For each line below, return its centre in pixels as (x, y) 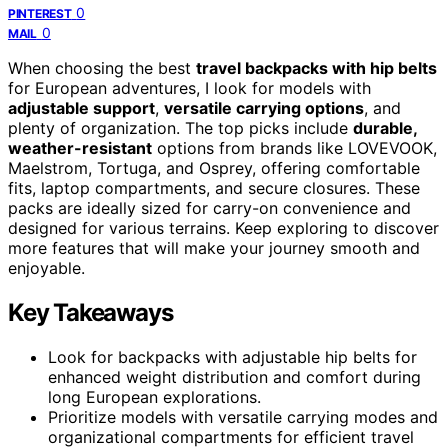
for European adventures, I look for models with (189, 87)
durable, (385, 127)
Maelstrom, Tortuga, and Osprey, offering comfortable (214, 167)
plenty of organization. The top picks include (180, 127)
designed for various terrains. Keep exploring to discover (223, 227)
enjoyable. (46, 267)
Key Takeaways (90, 312)
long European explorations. (154, 396)
